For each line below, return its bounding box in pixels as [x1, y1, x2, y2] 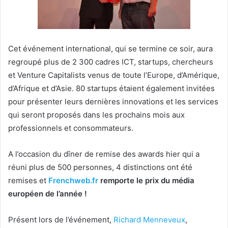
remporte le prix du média [98, 176, 194, 186]
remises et [8, 176, 48, 186]
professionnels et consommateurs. [8, 123, 133, 133]
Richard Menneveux [113, 215, 185, 225]
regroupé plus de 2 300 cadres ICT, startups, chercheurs [8, 57, 213, 67]
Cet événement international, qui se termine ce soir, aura [8, 44, 213, 54]
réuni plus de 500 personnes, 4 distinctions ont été [8, 162, 192, 173]
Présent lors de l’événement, [8, 215, 113, 225]
